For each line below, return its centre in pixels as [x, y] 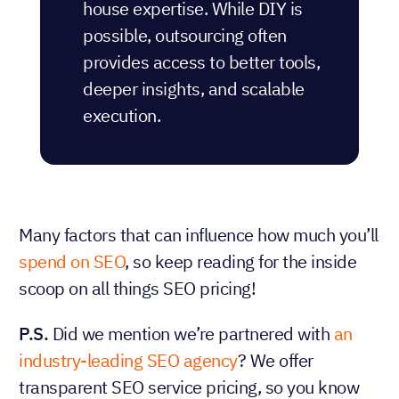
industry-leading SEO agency [128, 361]
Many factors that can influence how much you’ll [199, 235]
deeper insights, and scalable [194, 89]
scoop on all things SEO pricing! [137, 289]
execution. [122, 116]
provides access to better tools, [201, 62]
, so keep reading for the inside [240, 262]
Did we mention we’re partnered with [191, 334]
